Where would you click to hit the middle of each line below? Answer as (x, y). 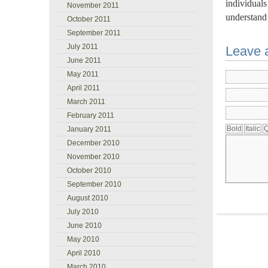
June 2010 (84, 226)
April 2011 (83, 88)
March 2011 (86, 102)
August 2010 (88, 198)
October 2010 (89, 170)
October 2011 (89, 19)
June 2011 (84, 60)
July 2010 (83, 212)
